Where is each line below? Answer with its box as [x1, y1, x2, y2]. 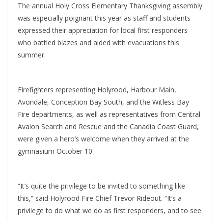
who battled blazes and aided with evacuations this [18, 37, 179, 47]
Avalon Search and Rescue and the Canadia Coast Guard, [18, 121, 199, 131]
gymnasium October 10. [18, 146, 94, 156]
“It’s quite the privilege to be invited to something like [18, 181, 185, 191]
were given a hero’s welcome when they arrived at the [18, 134, 189, 143]
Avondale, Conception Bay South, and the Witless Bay [18, 97, 189, 107]
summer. [18, 50, 46, 59]
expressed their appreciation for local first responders [18, 25, 188, 35]
